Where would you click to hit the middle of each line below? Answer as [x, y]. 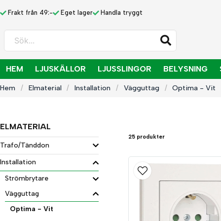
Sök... [14, 35]
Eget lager [77, 12]
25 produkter [147, 137]
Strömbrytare [27, 179]
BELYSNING [185, 69]
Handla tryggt [122, 12]
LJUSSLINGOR [125, 69]
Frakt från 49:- [30, 12]
